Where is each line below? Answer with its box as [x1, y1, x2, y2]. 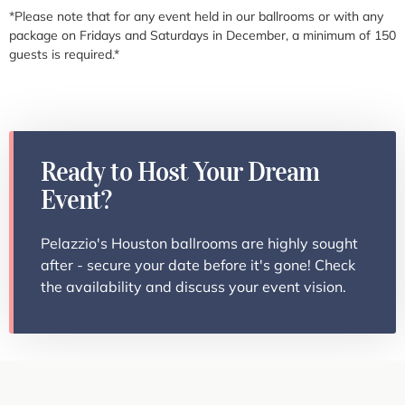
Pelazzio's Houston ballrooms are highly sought [41, 234, 358, 253]
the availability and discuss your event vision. [41, 278, 346, 297]
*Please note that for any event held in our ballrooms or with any [9, 8, 383, 25]
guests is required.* [9, 46, 119, 63]
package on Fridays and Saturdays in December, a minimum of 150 [9, 27, 396, 44]
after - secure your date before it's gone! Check [41, 256, 355, 275]
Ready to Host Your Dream [41, 155, 319, 189]
